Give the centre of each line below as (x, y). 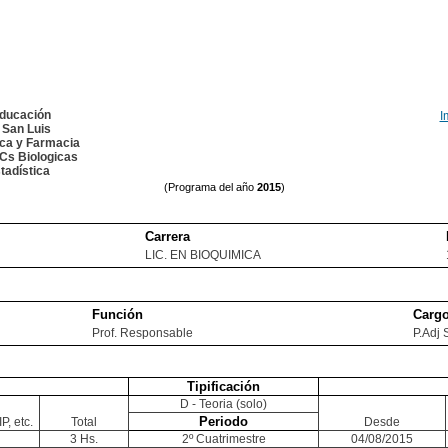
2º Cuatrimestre (223, 439)
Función (117, 314)
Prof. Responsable (142, 333)
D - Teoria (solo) (223, 404)
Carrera (167, 236)
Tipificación (223, 386)
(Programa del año (210, 187)
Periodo (223, 421)
